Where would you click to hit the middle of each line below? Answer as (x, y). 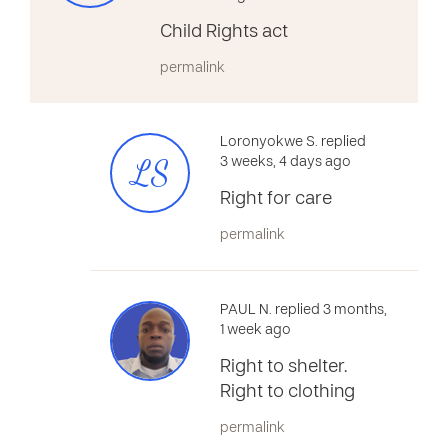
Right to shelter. (283, 367)
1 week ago (255, 330)
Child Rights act (224, 32)
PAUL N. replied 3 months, (303, 310)
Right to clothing (287, 392)
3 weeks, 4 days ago (285, 162)
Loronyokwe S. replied (293, 142)
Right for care (276, 199)
